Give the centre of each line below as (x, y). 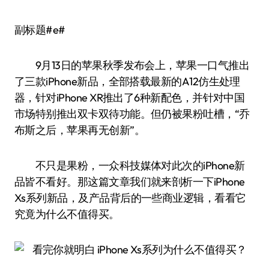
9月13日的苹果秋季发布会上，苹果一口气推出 (132, 65)
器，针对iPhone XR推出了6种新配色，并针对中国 (130, 98)
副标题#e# (45, 30)
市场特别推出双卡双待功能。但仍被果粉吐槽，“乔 (132, 114)
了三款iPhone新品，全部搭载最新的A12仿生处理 (127, 81)
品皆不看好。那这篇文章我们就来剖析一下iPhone (130, 182)
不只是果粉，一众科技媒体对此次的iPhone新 (130, 165)
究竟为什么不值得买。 (67, 214)
